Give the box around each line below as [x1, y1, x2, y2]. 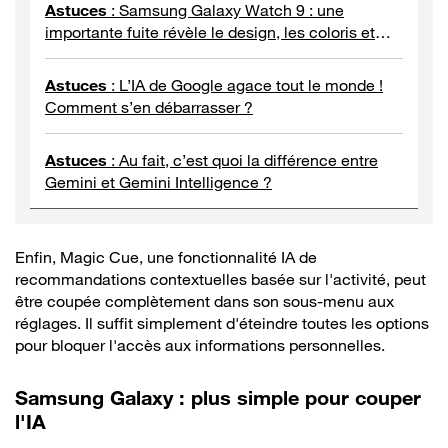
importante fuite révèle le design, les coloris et [45, 21, 375, 42]
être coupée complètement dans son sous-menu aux [15, 290, 394, 311]
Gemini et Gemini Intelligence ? [45, 171, 272, 192]
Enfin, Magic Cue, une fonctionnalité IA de [15, 246, 317, 267]
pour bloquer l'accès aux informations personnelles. [15, 334, 385, 355]
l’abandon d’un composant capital [45, 43, 289, 64]
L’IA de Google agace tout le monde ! [119, 74, 383, 95]
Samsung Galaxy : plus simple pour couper [15, 385, 421, 410]
